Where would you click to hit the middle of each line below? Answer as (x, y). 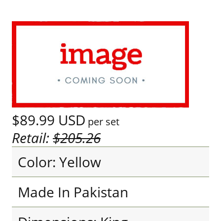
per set (102, 122)
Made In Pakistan (73, 192)
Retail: (32, 138)
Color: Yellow (59, 162)
